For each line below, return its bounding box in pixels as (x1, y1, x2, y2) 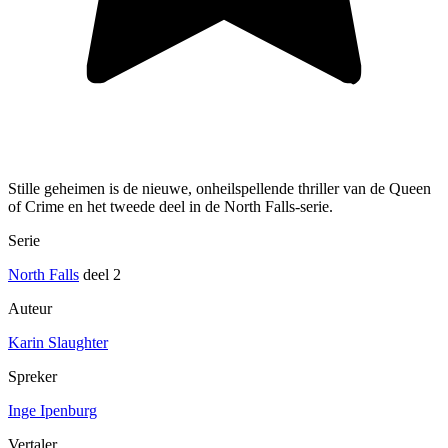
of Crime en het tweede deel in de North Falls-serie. (8, 197, 333, 215)
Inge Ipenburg (8, 401, 97, 419)
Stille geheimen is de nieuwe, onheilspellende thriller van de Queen (8, 179, 431, 197)
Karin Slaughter (8, 333, 108, 351)
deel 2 (79, 265, 121, 283)
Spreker (8, 367, 57, 385)
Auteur (8, 299, 52, 317)
